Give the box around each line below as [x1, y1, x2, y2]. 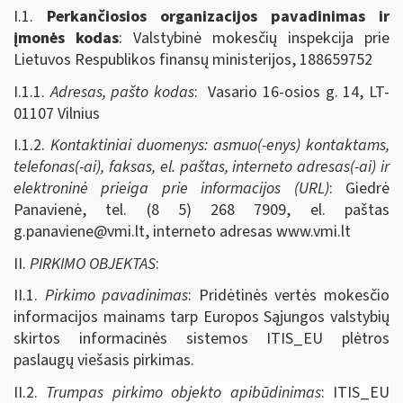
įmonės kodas [13, 27, 119, 49]
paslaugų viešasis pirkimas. [13, 349, 194, 372]
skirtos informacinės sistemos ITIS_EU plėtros [13, 327, 390, 350]
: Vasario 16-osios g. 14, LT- [194, 80, 390, 103]
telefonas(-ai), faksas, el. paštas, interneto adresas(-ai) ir [13, 156, 390, 178]
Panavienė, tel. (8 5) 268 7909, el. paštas [13, 199, 390, 221]
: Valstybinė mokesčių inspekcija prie [119, 27, 390, 49]
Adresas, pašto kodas [49, 80, 195, 103]
